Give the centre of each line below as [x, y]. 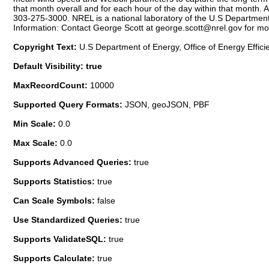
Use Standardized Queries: [69, 219]
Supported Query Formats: [69, 104]
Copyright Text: [46, 47]
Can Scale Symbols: [55, 200]
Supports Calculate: [55, 258]
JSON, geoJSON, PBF [167, 104]
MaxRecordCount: [52, 85]
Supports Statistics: [55, 181]
